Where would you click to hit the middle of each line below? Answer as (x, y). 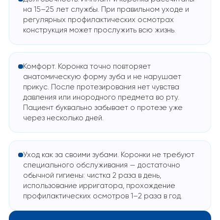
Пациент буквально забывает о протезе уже (103, 108)
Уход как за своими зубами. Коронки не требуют (109, 155)
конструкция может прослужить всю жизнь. (99, 30)
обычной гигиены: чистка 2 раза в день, (92, 175)
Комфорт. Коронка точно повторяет (87, 67)
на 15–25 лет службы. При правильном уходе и (106, 9)
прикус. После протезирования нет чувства (101, 87)
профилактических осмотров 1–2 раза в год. (102, 196)
